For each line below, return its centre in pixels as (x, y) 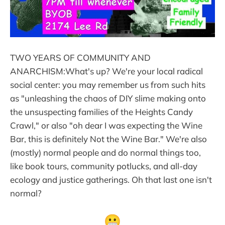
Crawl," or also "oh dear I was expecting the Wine (106, 125)
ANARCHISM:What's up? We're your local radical (106, 71)
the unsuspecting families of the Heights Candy (101, 111)
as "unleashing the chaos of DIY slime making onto (108, 98)
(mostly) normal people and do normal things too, (105, 152)
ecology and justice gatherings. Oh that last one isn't (111, 179)
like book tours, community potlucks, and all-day (104, 166)
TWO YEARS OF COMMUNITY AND (80, 57)
